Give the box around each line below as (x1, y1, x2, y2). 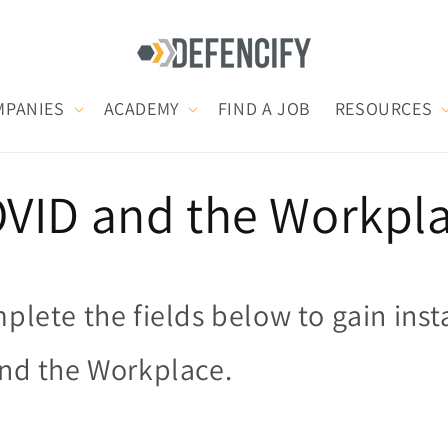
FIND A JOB (217, 97, 311, 120)
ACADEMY (103, 97, 179, 120)
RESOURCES (334, 97, 433, 120)
